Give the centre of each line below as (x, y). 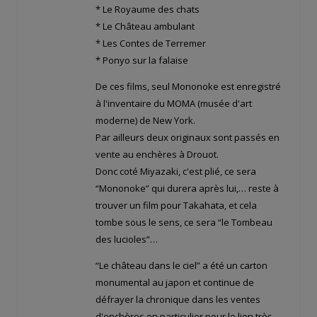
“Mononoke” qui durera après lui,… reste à (187, 189)
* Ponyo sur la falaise (142, 60)
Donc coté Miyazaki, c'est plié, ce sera (176, 172)
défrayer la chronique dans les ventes (178, 300)
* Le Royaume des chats (148, 10)
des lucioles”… (127, 240)
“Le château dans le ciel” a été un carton (181, 266)
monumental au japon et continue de (175, 283)
